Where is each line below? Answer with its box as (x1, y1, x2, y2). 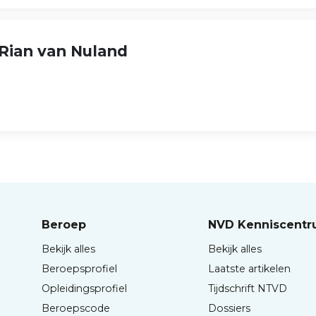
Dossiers (208, 301, 251, 315)
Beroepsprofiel (41, 262, 117, 275)
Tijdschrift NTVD (208, 281, 288, 295)
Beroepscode (41, 301, 110, 315)
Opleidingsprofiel (41, 281, 127, 295)
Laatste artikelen (208, 262, 291, 275)
